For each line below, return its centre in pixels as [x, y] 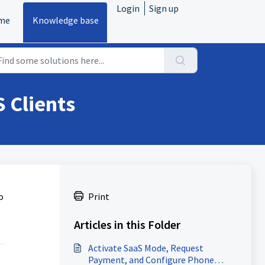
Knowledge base [66, 20]
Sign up [164, 8]
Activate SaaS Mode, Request [146, 248]
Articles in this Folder [127, 224]
